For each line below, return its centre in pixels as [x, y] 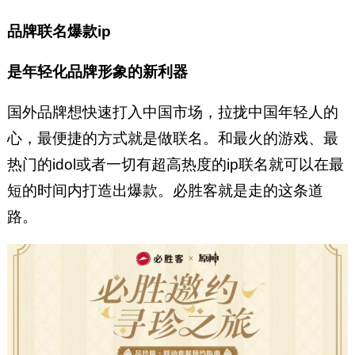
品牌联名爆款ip [59, 32]
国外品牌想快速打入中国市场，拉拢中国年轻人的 [172, 113]
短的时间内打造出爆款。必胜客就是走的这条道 [165, 191]
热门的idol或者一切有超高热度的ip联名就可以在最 [175, 165]
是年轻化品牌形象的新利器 [97, 72]
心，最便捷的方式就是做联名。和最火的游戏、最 [172, 139]
